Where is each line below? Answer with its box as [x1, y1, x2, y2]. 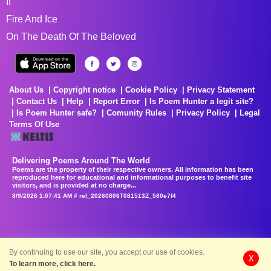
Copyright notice [53, 85, 116, 94]
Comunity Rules [106, 108, 166, 117]
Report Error [93, 96, 140, 106]
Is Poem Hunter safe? [16, 108, 97, 117]
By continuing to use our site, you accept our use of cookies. [9, 248, 204, 256]
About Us [9, 85, 44, 94]
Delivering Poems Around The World [12, 155, 150, 165]
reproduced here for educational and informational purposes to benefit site [12, 173, 252, 181]
